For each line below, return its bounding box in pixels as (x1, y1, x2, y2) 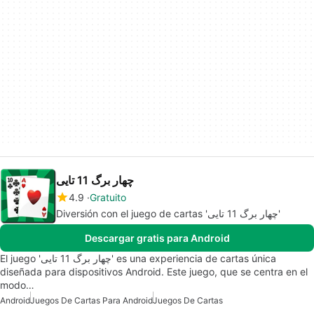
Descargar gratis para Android (84, 232, 230, 244)
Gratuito (90, 191, 126, 203)
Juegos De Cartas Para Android (30, 295, 153, 306)
